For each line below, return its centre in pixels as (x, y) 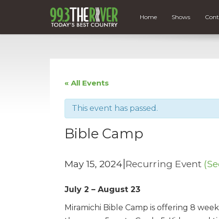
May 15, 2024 (93, 164)
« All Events (87, 83)
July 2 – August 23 (102, 189)
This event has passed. (115, 108)
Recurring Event (165, 164)
